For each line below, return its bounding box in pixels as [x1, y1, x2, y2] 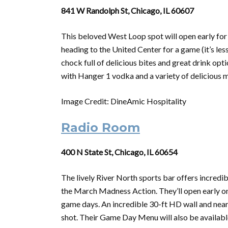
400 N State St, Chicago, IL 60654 [61, 147, 178, 157]
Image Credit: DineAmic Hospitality [61, 96, 186, 106]
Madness [99, 186, 131, 195]
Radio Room [61, 120, 140, 135]
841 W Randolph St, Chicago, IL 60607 [61, 6, 194, 15]
